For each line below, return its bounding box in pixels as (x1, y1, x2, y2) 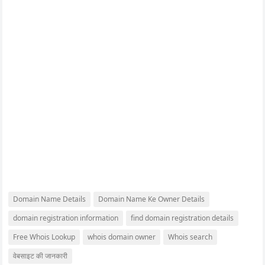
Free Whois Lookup (13, 232, 76, 242)
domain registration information (13, 213, 119, 223)
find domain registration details (131, 213, 234, 223)
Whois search (168, 232, 213, 242)
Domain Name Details (13, 194, 86, 204)
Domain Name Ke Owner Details (98, 194, 205, 204)
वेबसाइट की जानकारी (13, 251, 68, 261)
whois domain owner (88, 232, 156, 242)
